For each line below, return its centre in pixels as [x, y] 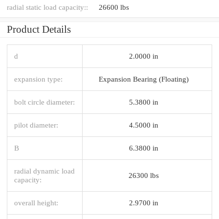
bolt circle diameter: [44, 102]
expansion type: [38, 79]
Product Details [39, 29]
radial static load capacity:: [47, 7]
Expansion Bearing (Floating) [144, 79]
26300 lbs [144, 175]
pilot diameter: [36, 125]
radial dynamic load [44, 171]
